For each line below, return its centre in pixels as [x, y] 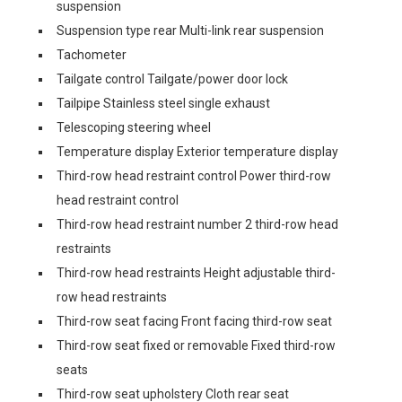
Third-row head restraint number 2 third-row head [197, 224]
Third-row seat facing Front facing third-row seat [194, 321]
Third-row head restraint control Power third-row [194, 176]
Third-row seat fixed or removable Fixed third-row [196, 345]
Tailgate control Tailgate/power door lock [172, 79]
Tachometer [92, 55]
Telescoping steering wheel [134, 127]
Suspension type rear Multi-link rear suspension [190, 31]
